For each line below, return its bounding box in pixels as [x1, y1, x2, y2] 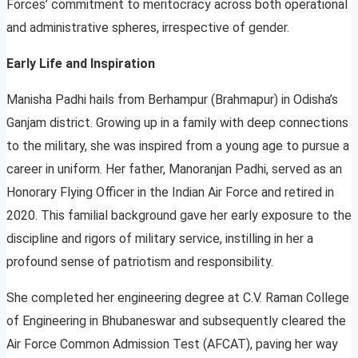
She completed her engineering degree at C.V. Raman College [6, 290, 349, 306]
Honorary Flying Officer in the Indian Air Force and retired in [6, 185, 334, 201]
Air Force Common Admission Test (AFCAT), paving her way [6, 336, 338, 352]
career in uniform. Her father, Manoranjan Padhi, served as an [6, 161, 342, 177]
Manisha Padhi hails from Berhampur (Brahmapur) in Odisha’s [6, 92, 338, 108]
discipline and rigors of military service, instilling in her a [6, 231, 313, 247]
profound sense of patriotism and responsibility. [6, 254, 273, 270]
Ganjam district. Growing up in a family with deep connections [6, 115, 348, 131]
